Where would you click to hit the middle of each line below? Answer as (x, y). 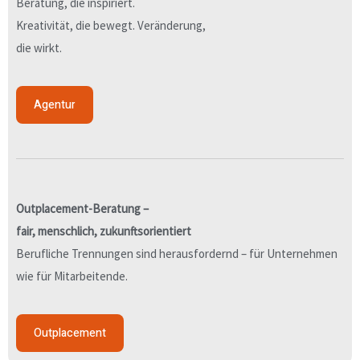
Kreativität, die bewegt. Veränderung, (111, 25)
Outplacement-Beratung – (82, 208)
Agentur (55, 105)
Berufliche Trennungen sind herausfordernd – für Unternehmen (177, 253)
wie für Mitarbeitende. (72, 276)
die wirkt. (39, 47)
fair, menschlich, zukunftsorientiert (104, 231)
